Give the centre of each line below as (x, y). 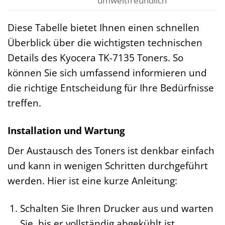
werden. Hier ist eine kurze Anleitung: (92, 180)
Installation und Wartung (66, 131)
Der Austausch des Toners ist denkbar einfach (111, 150)
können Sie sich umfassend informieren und (107, 73)
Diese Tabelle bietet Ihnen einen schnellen (103, 28)
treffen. (24, 103)
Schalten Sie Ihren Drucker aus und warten (117, 208)
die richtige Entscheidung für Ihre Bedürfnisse (111, 88)
